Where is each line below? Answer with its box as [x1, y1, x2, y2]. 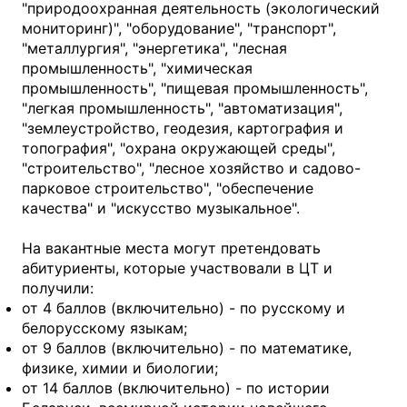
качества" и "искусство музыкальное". [22, 199, 300, 217]
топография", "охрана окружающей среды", [22, 139, 335, 157]
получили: [22, 279, 94, 297]
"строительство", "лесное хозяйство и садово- [22, 159, 361, 177]
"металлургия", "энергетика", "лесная [22, 39, 287, 57]
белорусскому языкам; [22, 319, 187, 337]
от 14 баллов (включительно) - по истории [22, 379, 330, 397]
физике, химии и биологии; [22, 359, 218, 377]
